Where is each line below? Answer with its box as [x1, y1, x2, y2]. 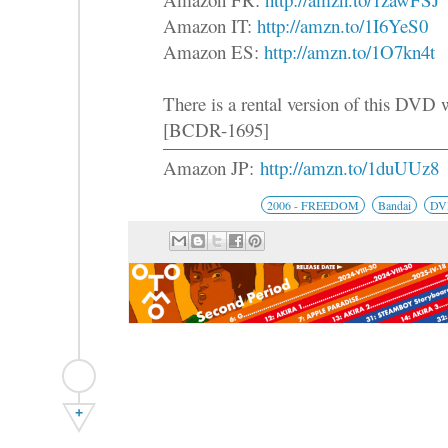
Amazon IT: [163, 12, 257, 38]
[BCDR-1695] [163, 116, 269, 142]
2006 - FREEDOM [267, 196, 359, 213]
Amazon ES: [163, 38, 264, 64]
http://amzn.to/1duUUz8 [260, 154, 439, 180]
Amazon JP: [163, 154, 260, 180]
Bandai [378, 196, 411, 213]
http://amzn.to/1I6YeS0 [257, 12, 428, 38]
